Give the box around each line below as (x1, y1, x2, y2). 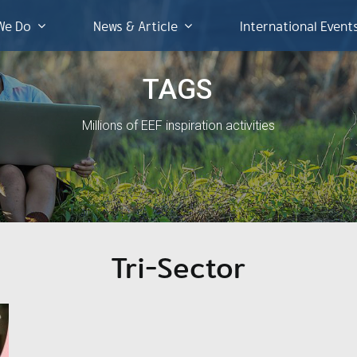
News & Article (93, 15, 178, 36)
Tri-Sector (111, 245, 246, 288)
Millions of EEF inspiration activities (81, 118, 275, 133)
